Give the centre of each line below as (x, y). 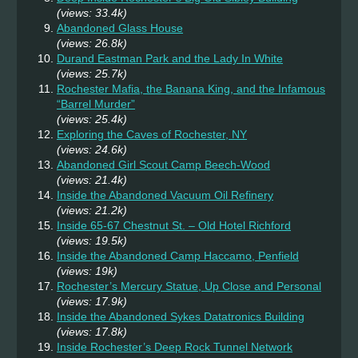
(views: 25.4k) (92, 119)
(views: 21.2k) (92, 211)
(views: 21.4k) (92, 180)
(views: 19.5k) (92, 241)
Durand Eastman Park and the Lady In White (170, 59)
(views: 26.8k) (92, 44)
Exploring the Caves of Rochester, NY (152, 135)
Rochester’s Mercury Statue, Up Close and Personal (189, 286)
